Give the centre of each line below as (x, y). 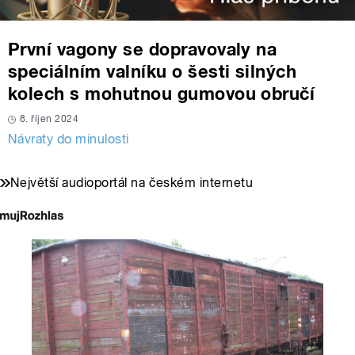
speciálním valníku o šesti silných (153, 72)
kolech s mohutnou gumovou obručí (162, 94)
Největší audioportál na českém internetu (132, 183)
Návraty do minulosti (69, 139)
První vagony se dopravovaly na (143, 50)
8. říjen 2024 (50, 119)
